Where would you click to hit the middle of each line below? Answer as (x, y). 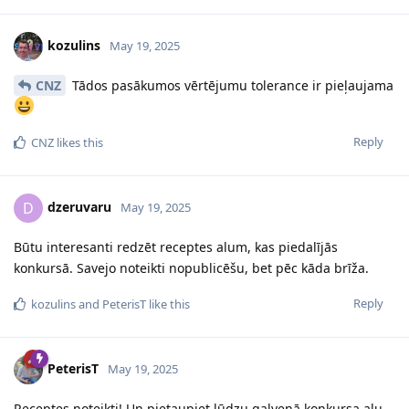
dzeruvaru (79, 206)
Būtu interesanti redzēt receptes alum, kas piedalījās (176, 246)
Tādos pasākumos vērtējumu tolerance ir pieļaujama (231, 85)
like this (168, 304)
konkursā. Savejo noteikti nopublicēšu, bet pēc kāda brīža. (191, 267)
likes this (79, 142)
